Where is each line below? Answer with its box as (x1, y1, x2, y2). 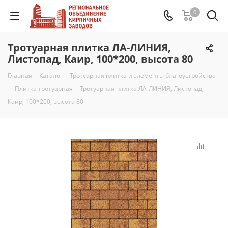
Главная (8, 71, 32, 80)
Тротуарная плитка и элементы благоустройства (70, 71, 216, 80)
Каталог (39, 71, 63, 80)
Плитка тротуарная (15, 84, 73, 93)
